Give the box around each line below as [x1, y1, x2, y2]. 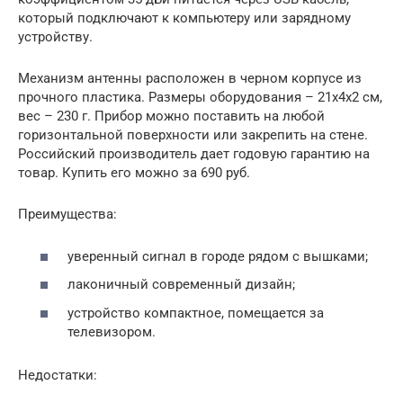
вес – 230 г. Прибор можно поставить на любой [18, 108, 325, 125]
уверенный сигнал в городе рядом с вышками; [67, 247, 368, 264]
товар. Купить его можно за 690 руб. [18, 165, 250, 182]
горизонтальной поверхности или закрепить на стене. [18, 127, 368, 144]
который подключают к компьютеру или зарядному [18, 10, 351, 27]
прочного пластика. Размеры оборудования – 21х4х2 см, [18, 89, 382, 106]
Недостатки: [18, 366, 97, 383]
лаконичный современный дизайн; [67, 276, 295, 293]
